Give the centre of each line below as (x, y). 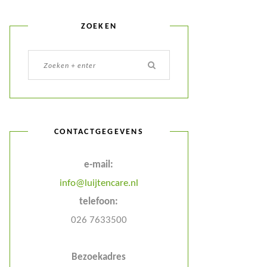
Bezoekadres (99, 257)
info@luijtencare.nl (99, 183)
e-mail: (99, 165)
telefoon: (99, 202)
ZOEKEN (99, 26)
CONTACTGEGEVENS (99, 132)
